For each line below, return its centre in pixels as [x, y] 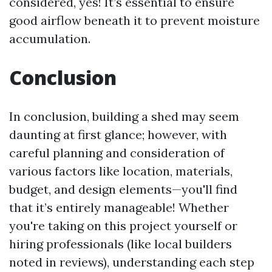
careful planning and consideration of [117, 153]
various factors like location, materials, [121, 171]
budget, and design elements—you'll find [123, 189]
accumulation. [50, 39]
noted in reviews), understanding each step [132, 262]
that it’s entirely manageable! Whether [119, 207]
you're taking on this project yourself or [123, 226]
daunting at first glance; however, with [118, 134]
